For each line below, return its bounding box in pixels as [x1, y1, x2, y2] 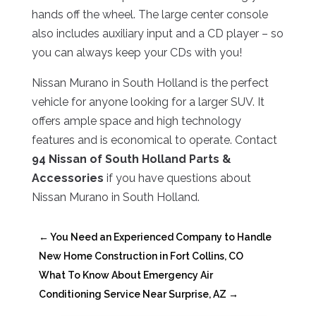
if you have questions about [103, 171, 251, 186]
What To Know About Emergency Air [38, 269, 213, 281]
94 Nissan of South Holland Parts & [31, 152, 231, 166]
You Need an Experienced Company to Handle [49, 231, 272, 243]
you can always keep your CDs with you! [31, 46, 242, 60]
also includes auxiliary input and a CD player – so [31, 27, 284, 41]
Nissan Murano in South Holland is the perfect [31, 76, 269, 90]
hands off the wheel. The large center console [31, 8, 268, 22]
